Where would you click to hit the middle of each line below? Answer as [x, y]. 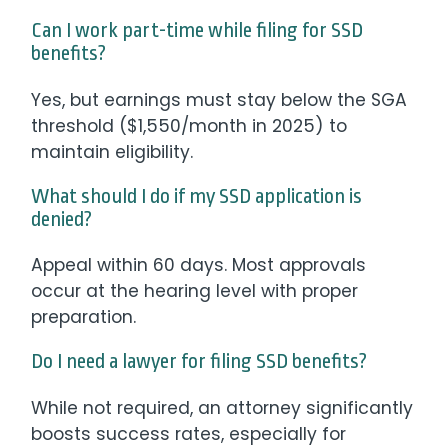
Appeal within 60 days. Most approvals [199, 265]
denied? [62, 219]
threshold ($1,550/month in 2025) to [189, 125]
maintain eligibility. [112, 151]
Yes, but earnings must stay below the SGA [219, 99]
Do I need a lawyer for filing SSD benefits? [199, 362]
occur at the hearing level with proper [195, 291]
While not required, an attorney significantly [222, 408]
